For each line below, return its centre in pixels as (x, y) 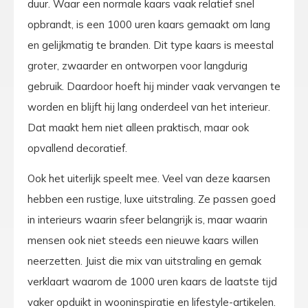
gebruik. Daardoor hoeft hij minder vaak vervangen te (154, 87)
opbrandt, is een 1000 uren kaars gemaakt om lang (149, 25)
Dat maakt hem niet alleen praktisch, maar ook (138, 128)
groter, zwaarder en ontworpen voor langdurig (137, 66)
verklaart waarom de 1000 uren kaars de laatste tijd (152, 282)
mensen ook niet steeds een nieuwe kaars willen (143, 241)
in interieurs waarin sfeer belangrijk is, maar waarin (147, 220)
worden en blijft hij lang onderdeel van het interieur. (149, 107)
